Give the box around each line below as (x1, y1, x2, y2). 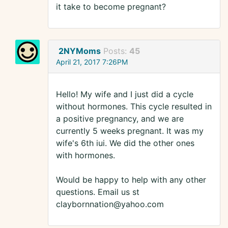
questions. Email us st (56, 187, 139, 197)
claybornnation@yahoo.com (56, 199, 164, 210)
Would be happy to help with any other (56, 175, 206, 185)
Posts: (103, 46, 129, 56)
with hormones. (56, 150, 115, 161)
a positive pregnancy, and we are (56, 113, 184, 124)
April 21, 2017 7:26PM (56, 58, 128, 67)
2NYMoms (59, 46, 101, 56)
